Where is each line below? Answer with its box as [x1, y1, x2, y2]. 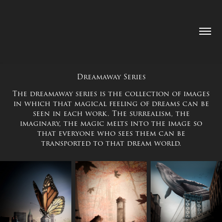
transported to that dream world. [41, 138, 181, 149]
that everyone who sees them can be [37, 128, 185, 139]
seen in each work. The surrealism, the [32, 109, 190, 119]
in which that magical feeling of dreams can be [13, 99, 209, 109]
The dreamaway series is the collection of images [12, 89, 210, 99]
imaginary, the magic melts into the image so [20, 118, 202, 129]
